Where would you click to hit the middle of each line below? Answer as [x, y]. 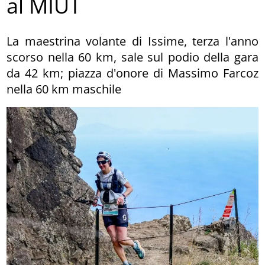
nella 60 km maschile [64, 89]
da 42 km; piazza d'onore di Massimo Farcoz [132, 73]
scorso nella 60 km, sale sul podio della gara [132, 57]
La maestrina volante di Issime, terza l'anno [132, 41]
